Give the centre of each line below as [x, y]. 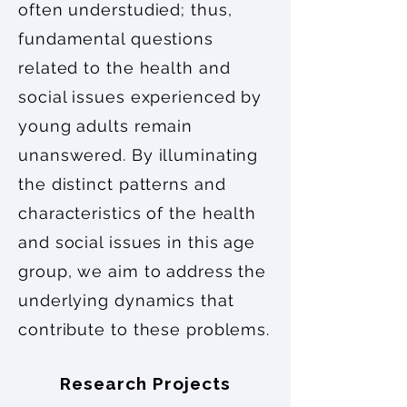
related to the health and [124, 68]
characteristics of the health [138, 213]
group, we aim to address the [143, 271]
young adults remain [106, 126]
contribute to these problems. [144, 329]
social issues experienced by [140, 97]
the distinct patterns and [122, 184]
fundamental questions [116, 39]
